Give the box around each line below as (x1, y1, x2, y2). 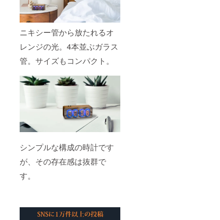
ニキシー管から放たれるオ (20, 26, 114, 38)
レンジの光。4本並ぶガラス (20, 40, 118, 52)
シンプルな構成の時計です (20, 141, 114, 153)
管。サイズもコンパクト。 (20, 55, 114, 66)
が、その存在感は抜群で (20, 155, 106, 167)
